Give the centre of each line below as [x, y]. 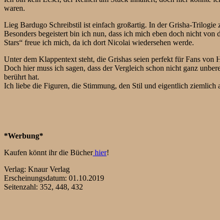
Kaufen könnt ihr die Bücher [48, 152]
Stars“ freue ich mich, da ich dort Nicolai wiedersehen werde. [99, 42]
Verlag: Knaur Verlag [37, 169]
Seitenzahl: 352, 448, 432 [43, 187]
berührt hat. [22, 77]
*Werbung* [24, 136]
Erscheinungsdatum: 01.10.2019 [54, 178]
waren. [14, 8]
